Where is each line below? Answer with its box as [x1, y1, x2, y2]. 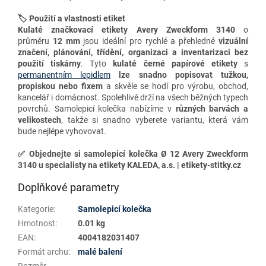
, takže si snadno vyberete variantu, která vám [61, 115, 248, 125]
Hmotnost [18, 218, 55, 229]
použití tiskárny [18, 59, 81, 69]
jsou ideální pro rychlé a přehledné [80, 36, 216, 46]
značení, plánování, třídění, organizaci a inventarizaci [18, 47, 235, 58]
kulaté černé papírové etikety [113, 59, 245, 69]
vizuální [215, 36, 249, 46]
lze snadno [119, 70, 175, 80]
